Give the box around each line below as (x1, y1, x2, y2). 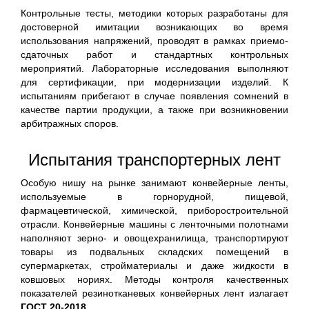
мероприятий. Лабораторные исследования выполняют (21, 63, 288, 74)
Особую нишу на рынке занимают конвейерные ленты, (21, 177, 288, 188)
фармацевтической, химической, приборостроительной (21, 205, 288, 216)
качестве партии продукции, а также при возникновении (21, 104, 288, 115)
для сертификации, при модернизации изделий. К (21, 77, 288, 88)
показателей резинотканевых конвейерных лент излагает (21, 288, 288, 299)
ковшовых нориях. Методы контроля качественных (21, 274, 288, 285)
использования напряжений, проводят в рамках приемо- (21, 35, 288, 46)
